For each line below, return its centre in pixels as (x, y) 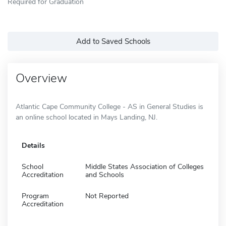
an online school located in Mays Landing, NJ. (87, 117)
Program (35, 196)
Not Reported (107, 196)
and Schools (105, 175)
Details (33, 145)
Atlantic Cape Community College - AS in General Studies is (109, 106)
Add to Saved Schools (113, 41)
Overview (41, 78)
